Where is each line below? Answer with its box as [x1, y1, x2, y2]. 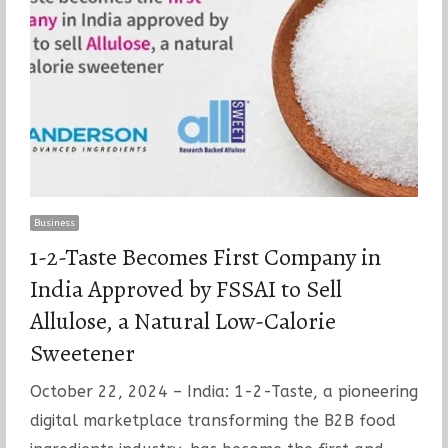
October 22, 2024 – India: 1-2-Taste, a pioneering [29, 381, 418, 401]
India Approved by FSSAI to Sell [29, 272, 342, 305]
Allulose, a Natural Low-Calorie [29, 304, 336, 337]
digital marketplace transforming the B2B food [29, 410, 396, 430]
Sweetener [29, 336, 135, 369]
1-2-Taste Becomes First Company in [29, 240, 381, 273]
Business [33, 216, 75, 229]
